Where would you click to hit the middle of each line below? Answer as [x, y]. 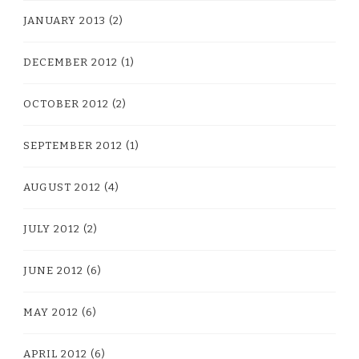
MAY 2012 [51, 312]
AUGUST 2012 [62, 187]
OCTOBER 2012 [66, 104]
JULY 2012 [52, 229]
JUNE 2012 [53, 270]
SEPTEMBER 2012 [73, 145]
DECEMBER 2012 [71, 62]
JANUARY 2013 [65, 20]
